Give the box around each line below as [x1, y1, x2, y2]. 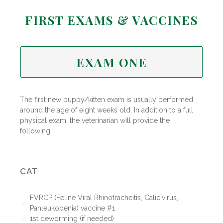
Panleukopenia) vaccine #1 [29, 204, 115, 213]
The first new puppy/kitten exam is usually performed [20, 96, 193, 104]
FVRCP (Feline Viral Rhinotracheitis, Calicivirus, [29, 194, 178, 202]
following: [20, 127, 52, 135]
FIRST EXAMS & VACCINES [25, 12, 198, 28]
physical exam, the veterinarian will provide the [20, 116, 170, 125]
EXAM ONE [76, 54, 147, 70]
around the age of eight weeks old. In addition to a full [20, 106, 193, 114]
